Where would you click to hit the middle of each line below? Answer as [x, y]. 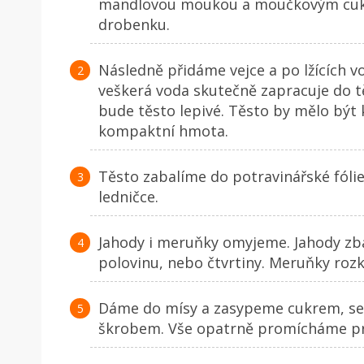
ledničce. [128, 196]
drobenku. [134, 24]
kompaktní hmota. [163, 130]
